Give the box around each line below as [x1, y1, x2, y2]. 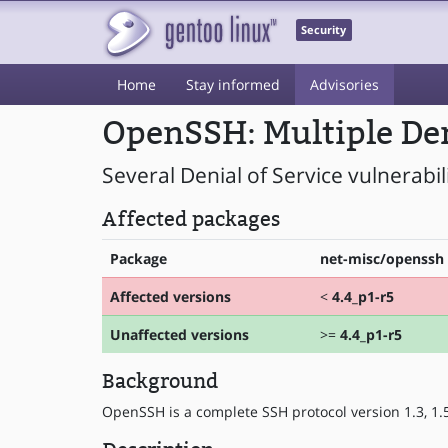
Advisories [310, 75, 379, 94]
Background [102, 369, 218, 393]
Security [301, 23, 347, 38]
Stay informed [186, 75, 280, 94]
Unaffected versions [110, 325, 249, 344]
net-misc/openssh [320, 249, 444, 268]
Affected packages [102, 207, 280, 231]
